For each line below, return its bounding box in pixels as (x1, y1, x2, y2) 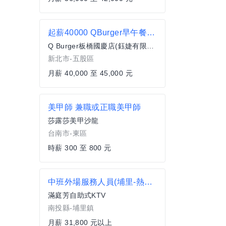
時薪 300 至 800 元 (48, 144, 111, 152)
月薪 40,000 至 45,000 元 (48, 69, 133, 78)
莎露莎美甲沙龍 (48, 117, 99, 125)
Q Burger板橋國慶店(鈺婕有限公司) (147, 42, 154, 50)
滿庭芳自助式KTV (48, 191, 106, 200)
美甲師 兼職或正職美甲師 (48, 103, 141, 112)
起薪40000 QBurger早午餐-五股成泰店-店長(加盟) (147, 28, 155, 37)
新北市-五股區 (48, 54, 94, 63)
